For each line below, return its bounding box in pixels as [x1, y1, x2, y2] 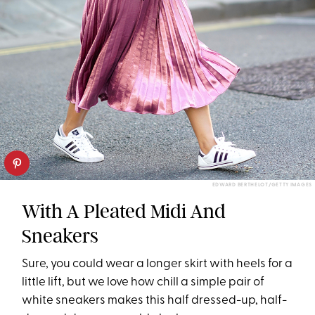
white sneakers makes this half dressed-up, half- [22, 295, 288, 307]
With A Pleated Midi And [22, 200, 226, 224]
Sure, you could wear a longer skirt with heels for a [22, 258, 293, 271]
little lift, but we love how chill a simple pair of [22, 276, 265, 289]
